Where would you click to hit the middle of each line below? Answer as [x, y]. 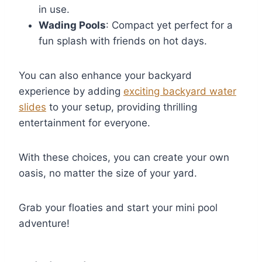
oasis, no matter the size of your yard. [108, 173]
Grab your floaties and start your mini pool [118, 208]
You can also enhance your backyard [105, 76]
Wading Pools [72, 25]
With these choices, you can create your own [124, 158]
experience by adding [71, 92]
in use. [54, 10]
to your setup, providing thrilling [122, 107]
